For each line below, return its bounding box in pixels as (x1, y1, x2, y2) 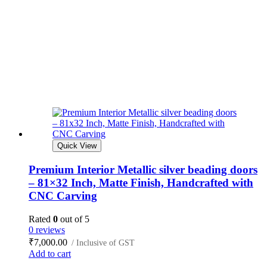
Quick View (57, 141, 97, 151)
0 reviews (29, 224, 65, 235)
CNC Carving (29, 190, 97, 202)
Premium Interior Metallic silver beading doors (29, 163, 257, 176)
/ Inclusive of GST (72, 237, 135, 247)
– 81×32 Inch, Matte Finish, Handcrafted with (29, 176, 253, 189)
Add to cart (29, 248, 71, 259)
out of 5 (58, 213, 89, 224)
